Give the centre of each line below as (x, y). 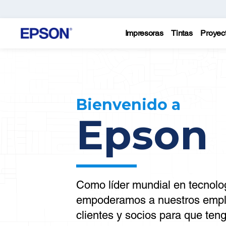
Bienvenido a (128, 105)
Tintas (182, 33)
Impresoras (144, 33)
